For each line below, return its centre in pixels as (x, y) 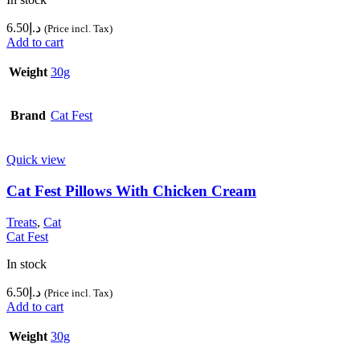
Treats (22, 222)
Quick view (36, 160)
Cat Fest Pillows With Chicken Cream (131, 191)
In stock (27, 264)
